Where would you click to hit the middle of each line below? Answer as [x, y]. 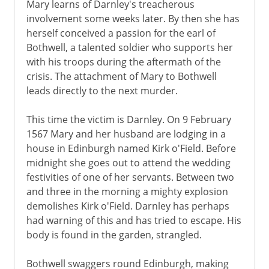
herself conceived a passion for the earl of [121, 33]
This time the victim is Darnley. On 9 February [128, 119]
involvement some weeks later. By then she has [133, 18]
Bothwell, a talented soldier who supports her [129, 47]
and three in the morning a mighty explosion [127, 191]
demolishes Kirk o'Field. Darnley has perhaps [128, 206]
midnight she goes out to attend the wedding [128, 162]
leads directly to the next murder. [102, 90]
